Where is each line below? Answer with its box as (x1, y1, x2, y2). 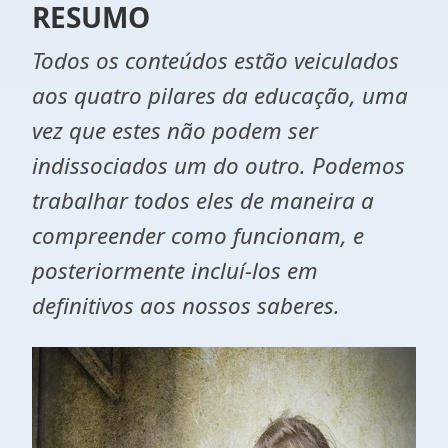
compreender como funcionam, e (32, 220, 364, 251)
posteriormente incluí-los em (32, 255, 318, 286)
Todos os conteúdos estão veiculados (32, 45, 399, 76)
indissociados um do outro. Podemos (32, 150, 405, 181)
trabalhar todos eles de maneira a (32, 185, 374, 216)
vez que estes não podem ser (32, 115, 318, 146)
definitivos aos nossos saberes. (32, 290, 340, 321)
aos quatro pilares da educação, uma (32, 80, 408, 111)
